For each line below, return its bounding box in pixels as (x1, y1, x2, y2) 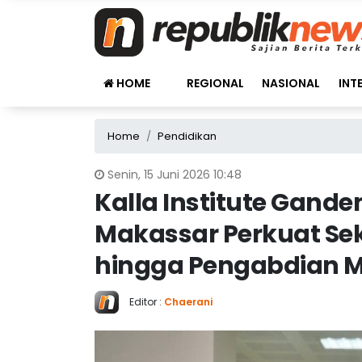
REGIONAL (186, 75, 244, 91)
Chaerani (164, 295, 213, 309)
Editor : (129, 295, 164, 309)
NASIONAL (262, 75, 321, 91)
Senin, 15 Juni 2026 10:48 (107, 166, 242, 183)
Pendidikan (158, 128, 217, 144)
